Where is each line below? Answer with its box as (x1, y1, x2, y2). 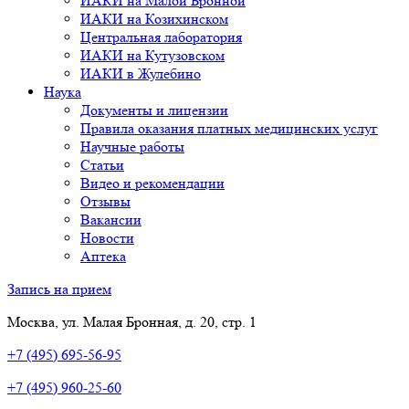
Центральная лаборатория (80, 28, 242, 46)
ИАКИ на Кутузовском (80, 47, 225, 64)
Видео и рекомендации (80, 174, 225, 192)
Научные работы (80, 138, 184, 155)
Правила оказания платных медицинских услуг (80, 120, 378, 137)
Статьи (80, 156, 124, 173)
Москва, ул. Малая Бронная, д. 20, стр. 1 (7, 313, 257, 330)
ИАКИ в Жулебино (80, 65, 201, 82)
